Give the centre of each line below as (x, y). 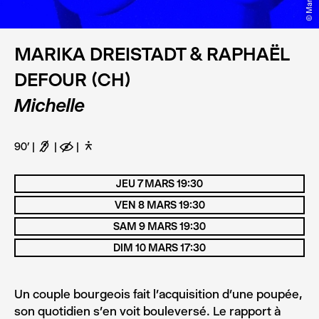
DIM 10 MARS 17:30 (159, 247)
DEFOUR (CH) (73, 79)
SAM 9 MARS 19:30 (159, 226)
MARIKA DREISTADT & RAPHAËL (152, 54)
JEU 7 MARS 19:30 (159, 183)
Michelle (49, 105)
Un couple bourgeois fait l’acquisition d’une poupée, (158, 294)
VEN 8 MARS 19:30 (159, 205)
